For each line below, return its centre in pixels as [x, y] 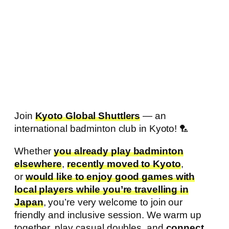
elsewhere [38, 164]
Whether [34, 151]
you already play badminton [119, 151]
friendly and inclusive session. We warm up [108, 215]
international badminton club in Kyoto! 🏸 [102, 129]
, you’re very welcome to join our [113, 202]
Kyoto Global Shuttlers [88, 116]
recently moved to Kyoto [124, 164]
